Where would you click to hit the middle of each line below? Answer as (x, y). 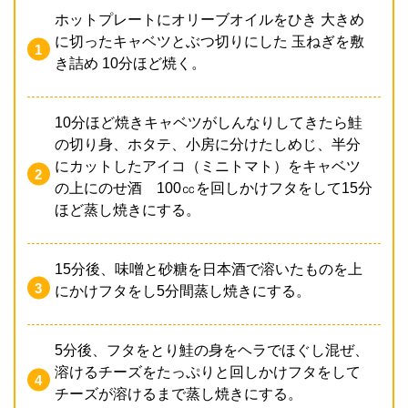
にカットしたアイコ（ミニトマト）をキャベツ (207, 166)
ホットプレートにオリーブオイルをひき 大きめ (209, 19)
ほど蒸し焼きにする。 (127, 209)
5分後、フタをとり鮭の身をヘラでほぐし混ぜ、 (211, 350)
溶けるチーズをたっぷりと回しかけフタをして (207, 372)
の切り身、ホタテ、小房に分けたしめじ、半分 (207, 144)
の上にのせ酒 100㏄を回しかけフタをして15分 (213, 188)
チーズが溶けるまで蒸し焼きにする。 (178, 393)
